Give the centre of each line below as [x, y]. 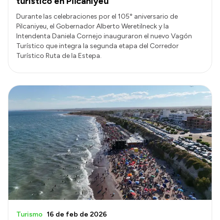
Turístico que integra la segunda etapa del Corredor [97, 46]
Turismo [29, 214]
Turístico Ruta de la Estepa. [59, 56]
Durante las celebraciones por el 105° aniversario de [97, 17]
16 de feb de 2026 [77, 214]
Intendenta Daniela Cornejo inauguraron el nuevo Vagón [104, 36]
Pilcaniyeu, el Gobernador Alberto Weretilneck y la [93, 27]
